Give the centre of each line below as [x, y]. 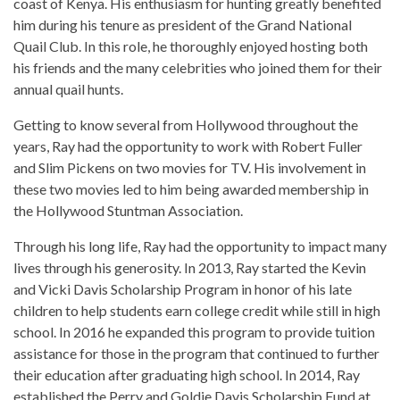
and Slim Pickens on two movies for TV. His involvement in [190, 168]
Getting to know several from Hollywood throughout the [186, 125]
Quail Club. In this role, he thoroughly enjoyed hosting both [191, 46]
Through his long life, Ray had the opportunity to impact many [200, 246]
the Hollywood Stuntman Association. [128, 211]
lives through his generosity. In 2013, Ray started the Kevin [190, 268]
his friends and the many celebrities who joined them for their [198, 68]
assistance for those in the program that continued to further [196, 354]
